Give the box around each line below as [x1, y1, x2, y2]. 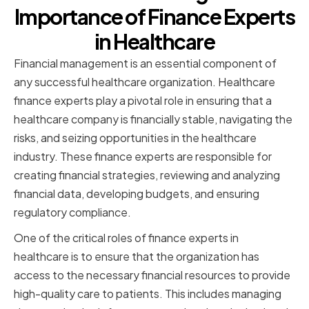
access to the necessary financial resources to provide [14, 268, 290, 283]
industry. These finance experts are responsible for [14, 149, 272, 164]
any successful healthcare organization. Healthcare [14, 74, 275, 90]
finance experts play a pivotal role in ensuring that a [14, 93, 272, 108]
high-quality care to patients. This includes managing [14, 286, 281, 301]
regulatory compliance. [14, 205, 131, 220]
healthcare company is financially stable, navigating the [14, 112, 292, 127]
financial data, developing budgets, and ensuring [14, 186, 259, 201]
